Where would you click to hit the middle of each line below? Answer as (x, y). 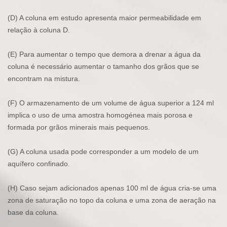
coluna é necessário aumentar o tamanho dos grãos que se (103, 67)
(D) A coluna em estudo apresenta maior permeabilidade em (104, 18)
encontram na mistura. (44, 79)
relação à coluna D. (39, 30)
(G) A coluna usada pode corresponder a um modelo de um (103, 152)
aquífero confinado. (39, 164)
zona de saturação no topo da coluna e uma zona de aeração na (112, 200)
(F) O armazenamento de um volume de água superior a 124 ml (111, 103)
